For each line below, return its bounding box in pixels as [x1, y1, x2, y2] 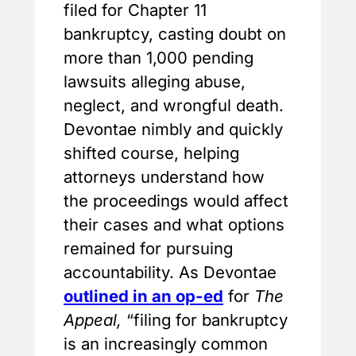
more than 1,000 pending [64, 47, 253, 68]
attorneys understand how [64, 166, 265, 187]
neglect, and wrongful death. [64, 95, 284, 115]
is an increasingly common [64, 333, 268, 354]
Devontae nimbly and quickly [64, 118, 283, 139]
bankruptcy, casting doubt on [64, 23, 286, 44]
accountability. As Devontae [64, 261, 277, 282]
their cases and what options [64, 214, 284, 234]
